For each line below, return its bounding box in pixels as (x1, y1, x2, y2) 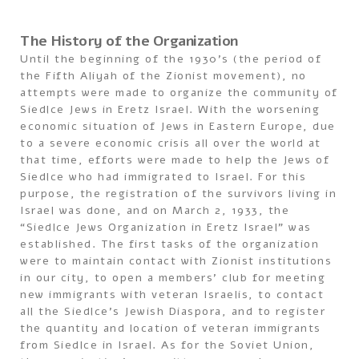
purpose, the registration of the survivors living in (20, 186, 337, 201)
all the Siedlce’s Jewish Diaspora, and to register (20, 304, 325, 319)
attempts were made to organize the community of (20, 85, 338, 100)
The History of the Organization (20, 31, 238, 50)
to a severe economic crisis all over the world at (20, 135, 321, 151)
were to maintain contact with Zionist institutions (20, 253, 332, 268)
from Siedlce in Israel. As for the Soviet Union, (20, 337, 314, 353)
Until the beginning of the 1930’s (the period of (20, 51, 321, 67)
